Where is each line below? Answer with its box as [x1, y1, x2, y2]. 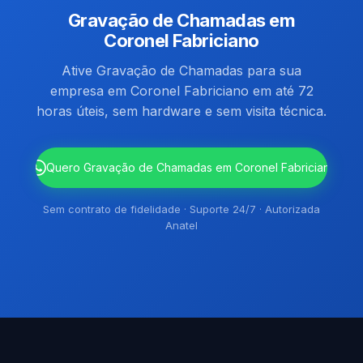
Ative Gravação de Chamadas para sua [62, 62, 301, 79]
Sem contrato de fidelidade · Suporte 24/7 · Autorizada [43, 203, 320, 216]
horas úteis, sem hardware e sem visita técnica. [36, 103, 327, 119]
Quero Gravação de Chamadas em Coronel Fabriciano [46, 160, 337, 174]
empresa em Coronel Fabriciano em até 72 [49, 83, 314, 99]
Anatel [165, 219, 198, 232]
